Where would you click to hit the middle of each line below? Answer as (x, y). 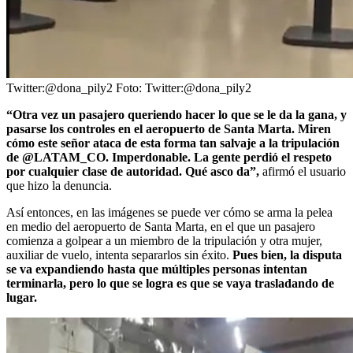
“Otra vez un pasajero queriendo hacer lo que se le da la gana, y (176, 114)
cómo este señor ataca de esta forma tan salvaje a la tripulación (173, 143)
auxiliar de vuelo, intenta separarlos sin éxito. (119, 255)
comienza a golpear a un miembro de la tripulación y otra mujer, (164, 240)
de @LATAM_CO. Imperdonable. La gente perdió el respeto (169, 157)
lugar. (22, 297)
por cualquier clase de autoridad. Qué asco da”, (133, 171)
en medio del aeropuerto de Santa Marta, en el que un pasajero (161, 226)
